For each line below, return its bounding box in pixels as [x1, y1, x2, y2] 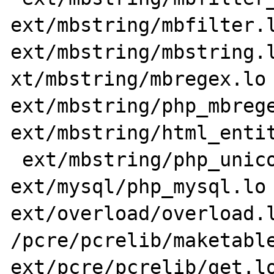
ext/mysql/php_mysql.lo [10, 175, 267, 198]
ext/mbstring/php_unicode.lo [10, 148, 23, 171]
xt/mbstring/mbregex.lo [10, 67, 267, 90]
